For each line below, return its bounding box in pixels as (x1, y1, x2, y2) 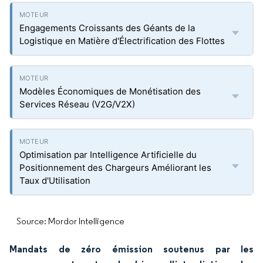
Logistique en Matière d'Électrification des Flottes (19, 35, 225, 46)
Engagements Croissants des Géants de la (19, 22, 195, 33)
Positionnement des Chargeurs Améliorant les (19, 162, 211, 173)
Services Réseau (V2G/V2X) (19, 99, 135, 110)
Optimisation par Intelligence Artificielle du (19, 149, 197, 160)
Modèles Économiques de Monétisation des (19, 86, 201, 97)
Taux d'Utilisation (19, 175, 90, 186)
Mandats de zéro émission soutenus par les (9, 243, 254, 255)
